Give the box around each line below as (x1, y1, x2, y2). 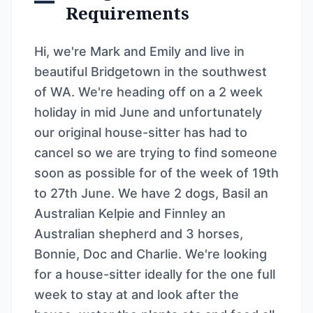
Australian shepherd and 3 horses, (34, 226, 243, 241)
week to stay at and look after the (34, 286, 239, 302)
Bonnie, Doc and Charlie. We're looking (34, 246, 267, 261)
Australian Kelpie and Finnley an (34, 205, 226, 221)
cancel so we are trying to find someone (34, 145, 277, 160)
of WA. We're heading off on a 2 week (34, 84, 263, 99)
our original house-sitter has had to (34, 124, 247, 140)
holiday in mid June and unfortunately (34, 104, 262, 119)
